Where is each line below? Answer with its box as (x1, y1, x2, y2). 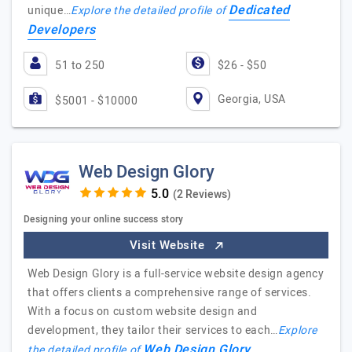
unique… (27, 2, 71, 19)
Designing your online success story (24, 212, 184, 226)
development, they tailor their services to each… (27, 322, 278, 339)
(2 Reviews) (172, 186, 231, 203)
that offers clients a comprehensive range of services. (27, 284, 312, 301)
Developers (27, 20, 96, 39)
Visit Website (129, 236, 208, 254)
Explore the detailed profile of (71, 2, 229, 19)
